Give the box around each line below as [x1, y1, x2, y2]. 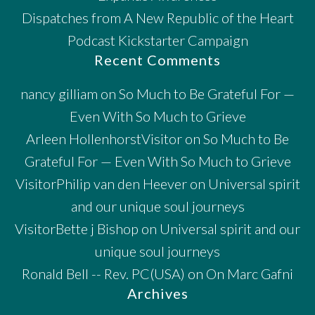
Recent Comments [94, 51, 221, 68]
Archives [127, 284, 188, 302]
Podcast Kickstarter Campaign [67, 31, 248, 49]
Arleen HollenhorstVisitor [26, 129, 182, 147]
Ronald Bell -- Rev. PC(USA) [22, 264, 185, 282]
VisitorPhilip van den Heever [15, 174, 187, 192]
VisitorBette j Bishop [15, 219, 139, 237]
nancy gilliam [20, 84, 98, 102]
